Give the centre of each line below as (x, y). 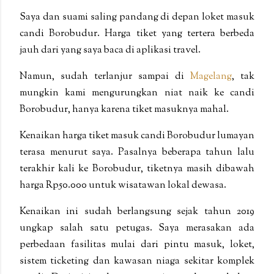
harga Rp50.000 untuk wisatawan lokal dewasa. (124, 186)
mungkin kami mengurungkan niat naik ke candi (137, 93)
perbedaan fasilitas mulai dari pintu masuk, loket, (137, 245)
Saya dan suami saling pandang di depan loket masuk (137, 17)
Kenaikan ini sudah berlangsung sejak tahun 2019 (137, 212)
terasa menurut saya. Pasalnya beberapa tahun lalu (137, 153)
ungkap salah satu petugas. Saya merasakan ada (137, 228)
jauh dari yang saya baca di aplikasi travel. (110, 50)
